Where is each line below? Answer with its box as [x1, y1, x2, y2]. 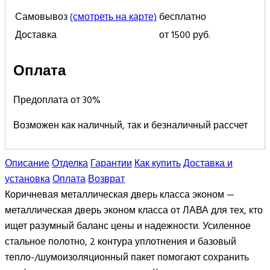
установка [5, 171, 50, 187]
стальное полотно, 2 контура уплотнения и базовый [5, 233, 236, 250]
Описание [5, 155, 49, 171]
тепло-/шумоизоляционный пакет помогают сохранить [5, 249, 249, 265]
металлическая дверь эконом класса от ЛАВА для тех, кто [5, 202, 263, 218]
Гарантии [90, 155, 132, 171]
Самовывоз [15, 8, 70, 25]
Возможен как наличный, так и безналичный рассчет [13, 117, 248, 133]
